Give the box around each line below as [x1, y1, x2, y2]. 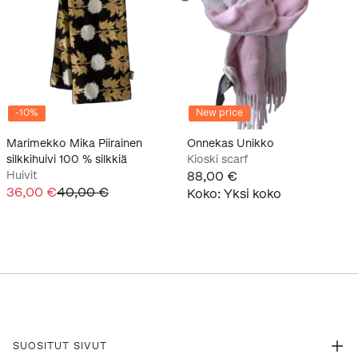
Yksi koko [224, 185, 281, 201]
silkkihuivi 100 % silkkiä [6, 152, 127, 166]
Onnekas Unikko [187, 136, 274, 150]
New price [196, 106, 243, 118]
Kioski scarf [187, 152, 248, 166]
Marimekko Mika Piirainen [6, 136, 142, 150]
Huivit [6, 168, 38, 182]
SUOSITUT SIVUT [13, 340, 107, 352]
